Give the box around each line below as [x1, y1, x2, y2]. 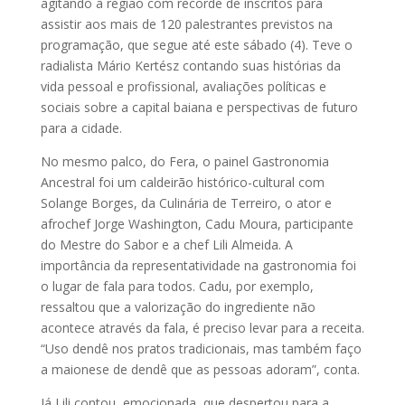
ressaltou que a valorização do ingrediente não [40, 298, 316, 316]
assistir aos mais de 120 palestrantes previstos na [40, 15, 333, 33]
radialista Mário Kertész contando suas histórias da [40, 57, 341, 75]
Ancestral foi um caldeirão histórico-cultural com [40, 174, 325, 192]
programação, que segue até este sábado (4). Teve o [40, 36, 353, 54]
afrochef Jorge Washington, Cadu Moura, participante [40, 215, 353, 233]
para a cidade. [40, 119, 126, 137]
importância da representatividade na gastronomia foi [40, 257, 356, 275]
